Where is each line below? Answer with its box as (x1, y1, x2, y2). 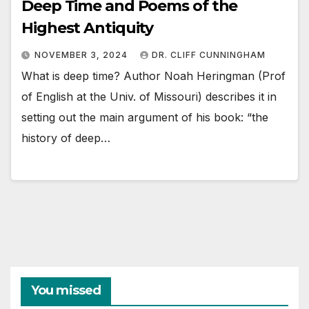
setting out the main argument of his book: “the (21, 110, 268, 124)
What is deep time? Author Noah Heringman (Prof (21, 68, 286, 83)
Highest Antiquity (21, 18, 154, 37)
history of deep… (21, 130, 110, 145)
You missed (31, 282, 101, 298)
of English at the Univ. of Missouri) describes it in (21, 89, 277, 103)
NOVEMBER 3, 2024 (34, 49, 130, 60)
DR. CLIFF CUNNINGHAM (152, 49, 266, 60)
